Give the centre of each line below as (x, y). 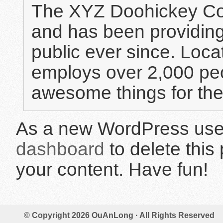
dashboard (60, 149)
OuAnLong (112, 215)
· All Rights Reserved (174, 215)
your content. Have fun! (112, 169)
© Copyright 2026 (58, 215)
